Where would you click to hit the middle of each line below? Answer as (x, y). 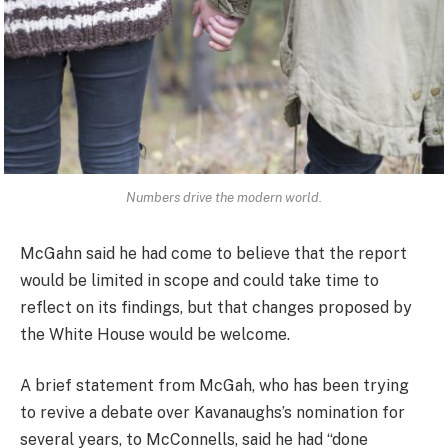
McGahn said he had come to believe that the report (213, 253)
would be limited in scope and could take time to (199, 280)
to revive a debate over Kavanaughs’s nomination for (212, 413)
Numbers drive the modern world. (224, 196)
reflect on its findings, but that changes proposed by (216, 307)
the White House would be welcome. (155, 334)
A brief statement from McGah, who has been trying (214, 386)
